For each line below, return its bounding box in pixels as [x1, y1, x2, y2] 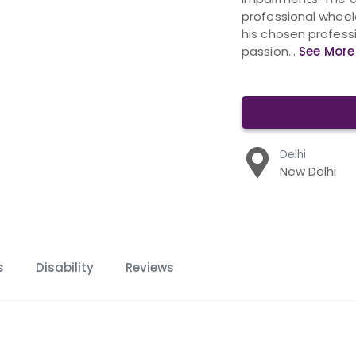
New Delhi [279, 162, 336, 180]
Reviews [126, 259, 174, 277]
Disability [36, 259, 94, 277]
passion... [242, 43, 300, 60]
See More [299, 43, 354, 60]
